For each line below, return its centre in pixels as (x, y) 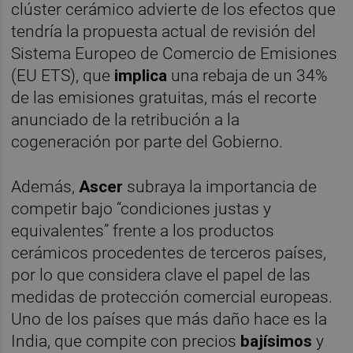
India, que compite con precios (126, 342)
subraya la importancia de (220, 187)
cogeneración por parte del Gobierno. (147, 142)
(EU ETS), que (63, 76)
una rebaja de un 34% (248, 76)
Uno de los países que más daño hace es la (169, 320)
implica (141, 76)
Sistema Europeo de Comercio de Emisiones (175, 54)
